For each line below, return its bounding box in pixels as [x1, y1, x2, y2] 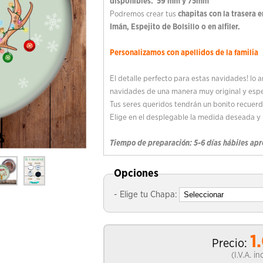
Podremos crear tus [109, 10, 178, 18]
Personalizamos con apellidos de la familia [109, 49, 258, 57]
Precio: [211, 238, 247, 249]
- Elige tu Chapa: [113, 190, 177, 199]
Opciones [113, 168, 159, 179]
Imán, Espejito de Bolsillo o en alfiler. [109, 23, 240, 31]
